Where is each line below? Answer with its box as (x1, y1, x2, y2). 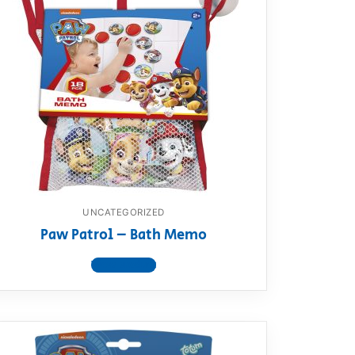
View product (91, 258, 156, 273)
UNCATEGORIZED (82, 206, 165, 218)
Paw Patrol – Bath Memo (40, 224, 207, 246)
